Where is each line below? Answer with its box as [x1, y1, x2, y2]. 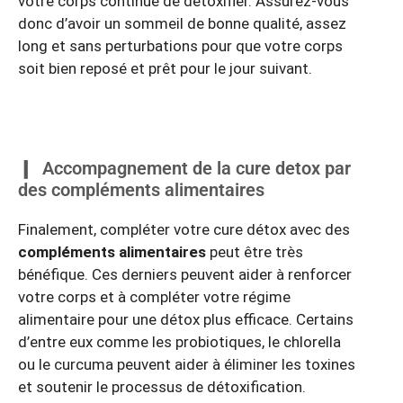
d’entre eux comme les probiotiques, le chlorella [18, 333, 341, 352]
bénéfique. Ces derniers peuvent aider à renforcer [18, 265, 352, 284]
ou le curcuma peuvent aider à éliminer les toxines [18, 355, 355, 374]
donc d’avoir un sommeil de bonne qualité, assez [18, 14, 346, 33]
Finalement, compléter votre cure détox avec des [18, 220, 350, 239]
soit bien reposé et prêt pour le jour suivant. [18, 59, 312, 78]
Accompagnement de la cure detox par [42, 157, 351, 180]
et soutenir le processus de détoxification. [18, 378, 306, 397]
